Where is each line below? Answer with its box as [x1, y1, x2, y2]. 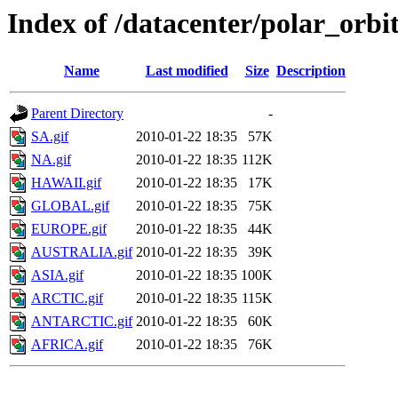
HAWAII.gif [31, 175, 101, 191]
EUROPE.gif [31, 221, 107, 237]
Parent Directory [31, 106, 123, 122]
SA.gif [31, 129, 68, 145]
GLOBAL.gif [31, 198, 109, 214]
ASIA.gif [31, 267, 84, 283]
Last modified [145, 63, 228, 79]
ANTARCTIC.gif [31, 314, 132, 330]
